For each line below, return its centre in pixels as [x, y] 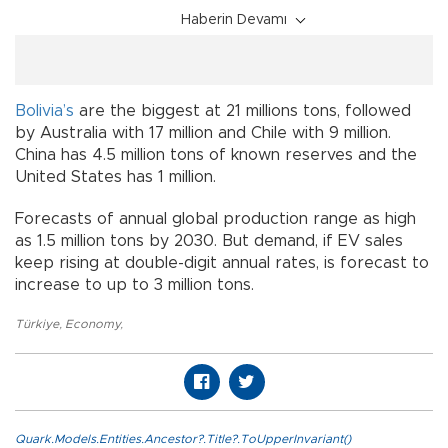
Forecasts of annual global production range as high [215, 219]
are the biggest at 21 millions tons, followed [242, 111]
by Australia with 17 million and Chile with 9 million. [203, 133]
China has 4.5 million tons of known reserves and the [216, 155]
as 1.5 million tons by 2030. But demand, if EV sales [209, 241]
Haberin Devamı [234, 20]
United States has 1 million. [115, 177]
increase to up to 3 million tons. [134, 285]
